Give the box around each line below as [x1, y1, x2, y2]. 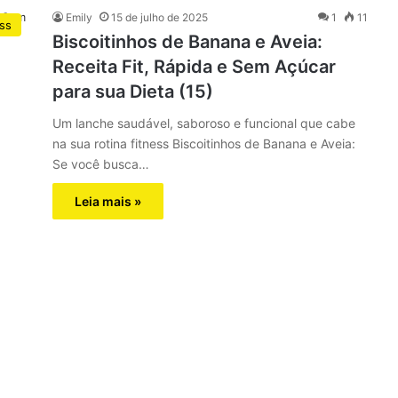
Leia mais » [75, 194, 141, 209]
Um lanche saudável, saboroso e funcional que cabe [52, 115, 355, 131]
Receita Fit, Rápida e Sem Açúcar [52, 56, 336, 77]
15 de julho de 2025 [111, 11, 208, 24]
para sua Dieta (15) [52, 81, 213, 102]
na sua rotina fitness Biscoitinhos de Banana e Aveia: [52, 136, 355, 151]
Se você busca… [52, 156, 149, 171]
